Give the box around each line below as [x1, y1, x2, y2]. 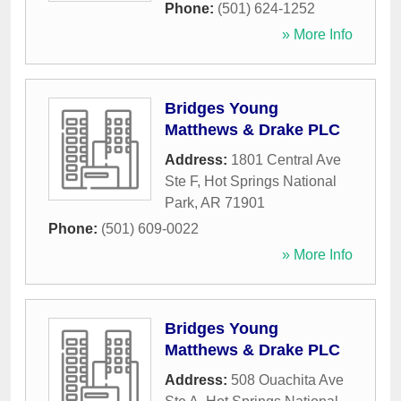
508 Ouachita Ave [231, 372, 344, 388]
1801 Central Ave [231, 152, 341, 168]
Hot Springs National [204, 174, 337, 190]
